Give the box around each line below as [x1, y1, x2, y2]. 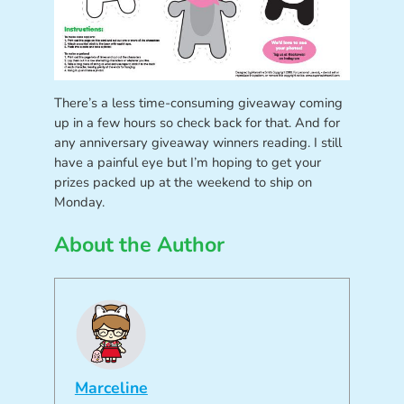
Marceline [74, 377, 148, 399]
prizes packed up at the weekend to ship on [53, 172, 312, 191]
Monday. [53, 192, 105, 211]
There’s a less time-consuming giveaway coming [53, 93, 343, 112]
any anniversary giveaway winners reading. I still [53, 133, 342, 151]
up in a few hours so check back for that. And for [53, 113, 340, 132]
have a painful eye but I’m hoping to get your [53, 152, 321, 171]
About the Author [53, 230, 225, 259]
